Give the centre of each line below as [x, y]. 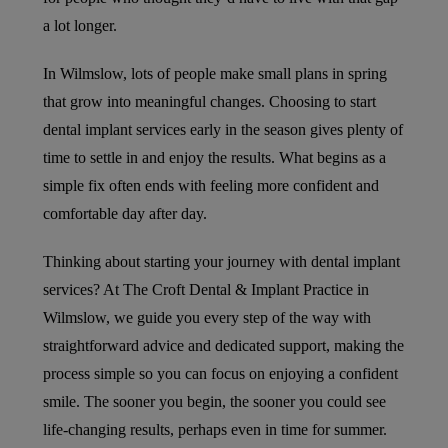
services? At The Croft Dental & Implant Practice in [205, 290]
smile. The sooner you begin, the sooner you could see [214, 402]
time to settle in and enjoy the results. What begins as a [214, 158]
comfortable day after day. [124, 214]
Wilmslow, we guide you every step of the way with [206, 318]
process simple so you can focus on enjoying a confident [220, 374]
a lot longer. [79, 26]
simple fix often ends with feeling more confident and [210, 186]
